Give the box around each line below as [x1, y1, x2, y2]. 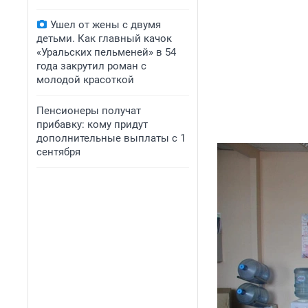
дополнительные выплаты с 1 [36, 132, 186, 144]
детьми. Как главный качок [36, 32, 172, 45]
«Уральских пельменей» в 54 [36, 46, 176, 58]
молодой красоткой [36, 74, 134, 86]
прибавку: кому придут [36, 118, 148, 131]
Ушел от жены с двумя [50, 19, 161, 31]
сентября [36, 146, 80, 158]
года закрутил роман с [36, 60, 146, 72]
